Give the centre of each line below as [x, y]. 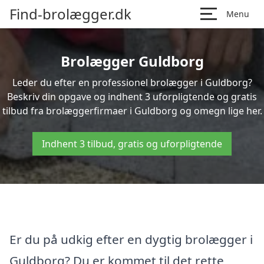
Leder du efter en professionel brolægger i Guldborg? [132, 82]
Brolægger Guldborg [132, 61]
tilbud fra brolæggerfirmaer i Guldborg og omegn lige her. [132, 111]
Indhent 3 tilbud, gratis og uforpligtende [132, 144]
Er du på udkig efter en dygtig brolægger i [131, 239]
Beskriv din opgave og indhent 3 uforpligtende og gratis [132, 97]
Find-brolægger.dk [70, 14]
